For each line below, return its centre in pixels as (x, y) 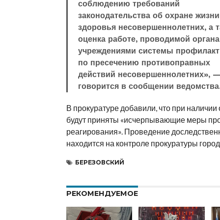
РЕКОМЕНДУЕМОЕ (102, 193)
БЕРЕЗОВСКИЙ (99, 162)
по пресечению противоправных (144, 63)
